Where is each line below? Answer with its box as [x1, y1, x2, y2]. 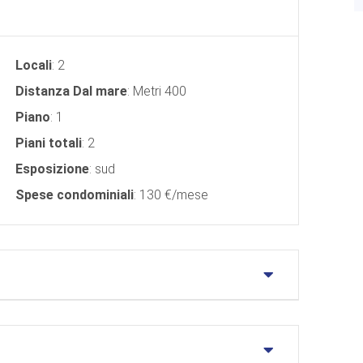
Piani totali [15, 135, 82, 151]
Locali [15, 57, 52, 73]
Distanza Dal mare [15, 83, 127, 99]
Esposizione [15, 160, 89, 177]
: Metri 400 [127, 83, 186, 99]
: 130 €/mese [134, 186, 208, 203]
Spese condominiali [15, 186, 134, 203]
